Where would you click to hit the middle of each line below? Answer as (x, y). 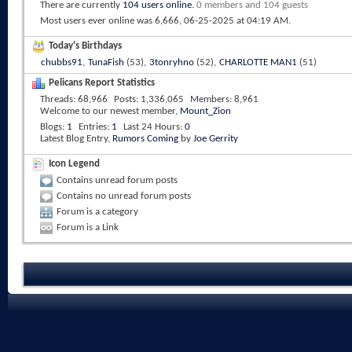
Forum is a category (97, 211)
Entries (93, 127)
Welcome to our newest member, (110, 111)
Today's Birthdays (85, 46)
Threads (57, 99)
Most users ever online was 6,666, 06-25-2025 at (143, 21)
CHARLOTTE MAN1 (258, 62)
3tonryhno (172, 62)
